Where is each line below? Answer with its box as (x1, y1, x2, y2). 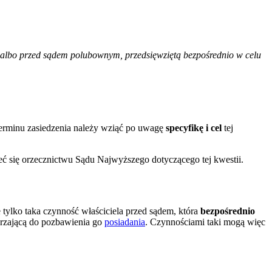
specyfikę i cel (166, 123, 224, 134)
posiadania (104, 217, 145, 228)
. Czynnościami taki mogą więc (145, 217, 265, 228)
